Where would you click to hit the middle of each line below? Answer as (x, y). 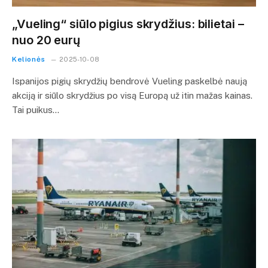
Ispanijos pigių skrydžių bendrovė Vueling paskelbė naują (130, 81)
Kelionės (29, 59)
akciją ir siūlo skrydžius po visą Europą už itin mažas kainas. (132, 95)
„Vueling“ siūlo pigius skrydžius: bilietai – (128, 24)
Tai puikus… (36, 110)
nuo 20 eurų (46, 40)
